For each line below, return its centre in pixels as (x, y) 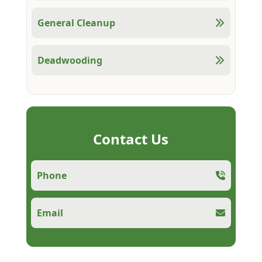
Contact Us (131, 139)
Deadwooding (70, 60)
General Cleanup (76, 23)
